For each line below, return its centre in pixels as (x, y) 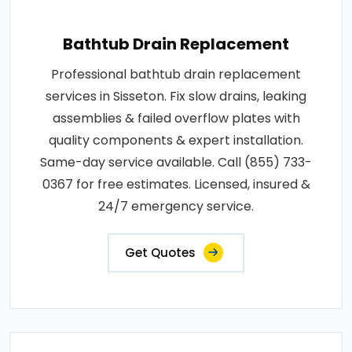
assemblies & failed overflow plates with (176, 118)
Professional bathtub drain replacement (176, 74)
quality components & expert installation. (176, 140)
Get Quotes (160, 252)
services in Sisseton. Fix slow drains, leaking (176, 96)
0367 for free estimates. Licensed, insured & (176, 184)
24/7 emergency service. (176, 206)
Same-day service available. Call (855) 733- (176, 162)
